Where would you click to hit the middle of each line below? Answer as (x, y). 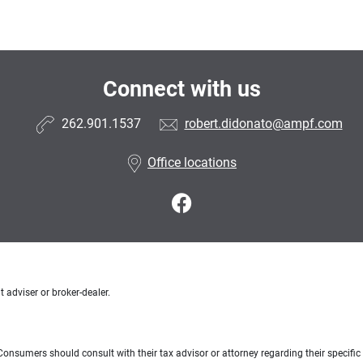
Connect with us (181, 89)
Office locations (192, 163)
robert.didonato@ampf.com (263, 124)
